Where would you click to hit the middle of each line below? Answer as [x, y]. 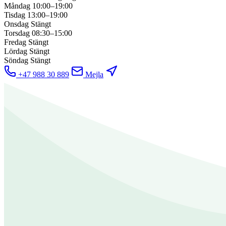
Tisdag [15, 15]
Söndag [16, 61]
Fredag [15, 42]
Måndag [17, 6]
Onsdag [16, 24]
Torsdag [17, 33]
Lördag [16, 51]
